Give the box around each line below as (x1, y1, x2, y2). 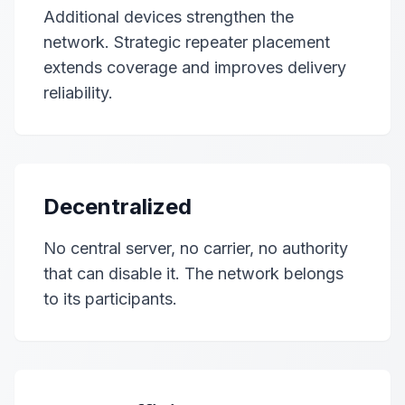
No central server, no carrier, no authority (43, 239, 348, 258)
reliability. (43, 83, 113, 102)
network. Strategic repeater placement (43, 33, 330, 52)
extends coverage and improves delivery (43, 58, 346, 77)
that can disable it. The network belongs (43, 264, 344, 283)
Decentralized (43, 193, 192, 220)
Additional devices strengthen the (43, 7, 294, 26)
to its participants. (43, 289, 177, 308)
